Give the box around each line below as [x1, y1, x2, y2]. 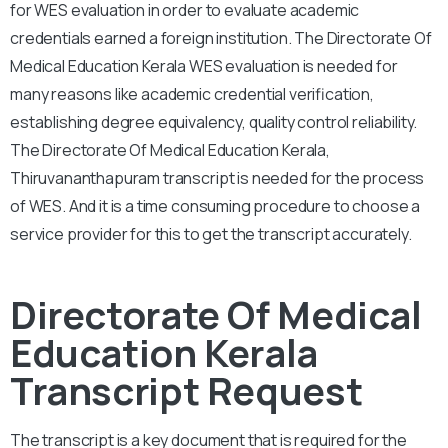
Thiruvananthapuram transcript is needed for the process [10, 166, 425, 189]
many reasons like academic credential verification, [10, 82, 374, 105]
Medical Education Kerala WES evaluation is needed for [10, 54, 398, 77]
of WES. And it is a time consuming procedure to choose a [10, 194, 421, 217]
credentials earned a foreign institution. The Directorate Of [10, 26, 432, 49]
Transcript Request [10, 363, 363, 416]
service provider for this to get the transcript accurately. [10, 222, 415, 245]
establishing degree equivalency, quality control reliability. [10, 110, 418, 133]
